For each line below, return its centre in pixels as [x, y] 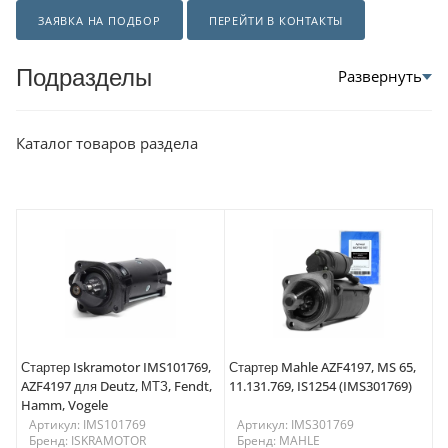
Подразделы [84, 76]
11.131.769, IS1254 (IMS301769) [320, 386]
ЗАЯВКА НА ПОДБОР [99, 20]
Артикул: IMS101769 [87, 425]
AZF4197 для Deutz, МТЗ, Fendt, [116, 386]
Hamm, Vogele [64, 405]
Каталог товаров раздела [107, 142]
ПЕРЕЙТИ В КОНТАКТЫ [276, 20]
